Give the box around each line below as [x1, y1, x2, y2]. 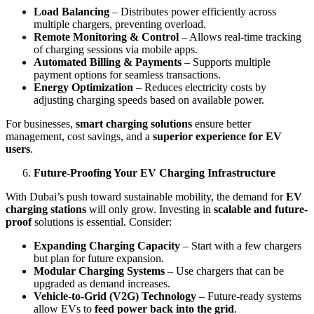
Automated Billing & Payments [34, 55, 182, 68]
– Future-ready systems [196, 289, 301, 302]
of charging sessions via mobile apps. [34, 43, 198, 55]
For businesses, [6, 117, 76, 130]
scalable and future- [214, 203, 308, 215]
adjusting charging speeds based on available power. [34, 93, 264, 106]
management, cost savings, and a [6, 130, 153, 142]
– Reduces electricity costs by [133, 81, 266, 93]
